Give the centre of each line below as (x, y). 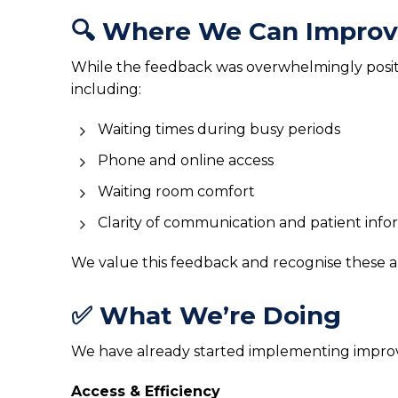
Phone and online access (186, 160)
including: (106, 89)
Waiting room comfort (176, 191)
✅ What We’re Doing (206, 315)
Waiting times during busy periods (219, 129)
